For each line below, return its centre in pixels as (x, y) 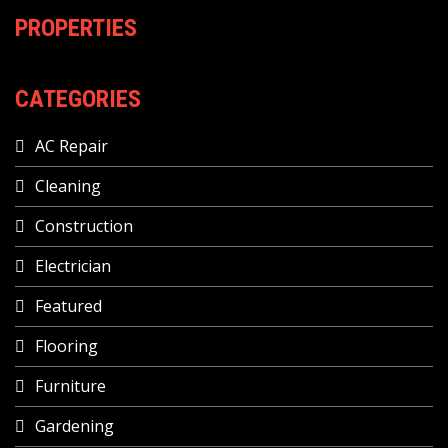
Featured (68, 306)
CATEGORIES (78, 99)
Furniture (70, 386)
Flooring (66, 346)
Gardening (74, 426)
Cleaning (68, 186)
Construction (84, 226)
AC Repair (71, 146)
